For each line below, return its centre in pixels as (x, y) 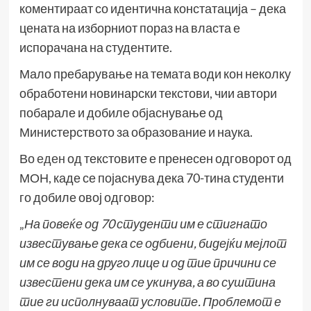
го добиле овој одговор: (87, 197)
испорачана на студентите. (95, 48)
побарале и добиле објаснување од (121, 113)
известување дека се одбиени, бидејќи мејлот (153, 243)
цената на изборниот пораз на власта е (129, 28)
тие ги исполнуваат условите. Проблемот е (150, 302)
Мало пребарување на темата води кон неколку (155, 74)
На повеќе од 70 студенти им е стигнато (145, 224)
